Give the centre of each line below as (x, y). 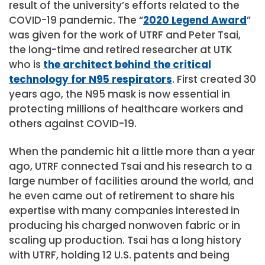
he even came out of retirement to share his (122, 196)
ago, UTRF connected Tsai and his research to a (130, 167)
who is (26, 65)
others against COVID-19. (73, 124)
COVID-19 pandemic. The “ (76, 20)
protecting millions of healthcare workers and (126, 109)
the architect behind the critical (127, 65)
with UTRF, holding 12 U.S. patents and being (119, 255)
